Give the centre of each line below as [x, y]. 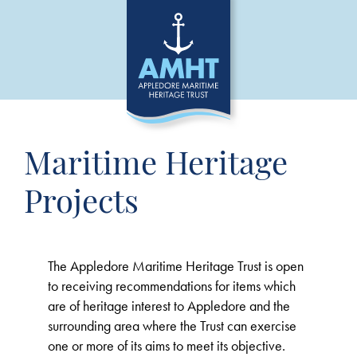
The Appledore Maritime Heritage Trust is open [176, 266]
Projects [81, 205]
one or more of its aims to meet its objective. [167, 345]
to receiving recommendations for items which [172, 286]
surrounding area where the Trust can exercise [172, 326]
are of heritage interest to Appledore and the [169, 306]
